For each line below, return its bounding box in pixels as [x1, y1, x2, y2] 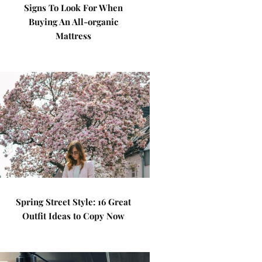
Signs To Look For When [24, 2, 123, 13]
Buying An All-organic [29, 16, 119, 27]
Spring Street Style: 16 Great [16, 196, 132, 208]
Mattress [56, 30, 92, 42]
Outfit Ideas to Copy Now [22, 210, 125, 222]
